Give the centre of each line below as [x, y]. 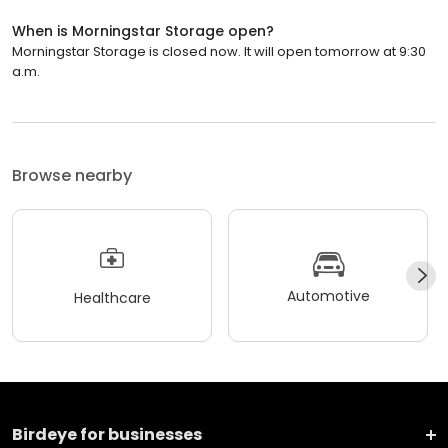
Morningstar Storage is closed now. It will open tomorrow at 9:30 [219, 51]
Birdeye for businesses [107, 434]
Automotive [328, 295]
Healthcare [112, 297]
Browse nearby [72, 175]
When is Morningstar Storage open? [143, 31]
